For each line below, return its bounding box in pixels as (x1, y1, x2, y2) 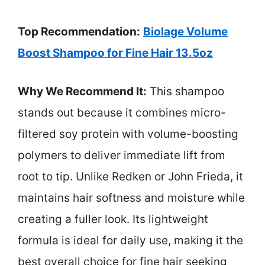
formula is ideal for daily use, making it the (18, 233, 243, 247)
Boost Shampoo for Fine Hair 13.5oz (18, 46, 213, 60)
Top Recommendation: (18, 25, 140, 39)
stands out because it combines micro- (18, 105, 226, 119)
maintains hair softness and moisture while (18, 190, 245, 205)
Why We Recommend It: (18, 84, 147, 98)
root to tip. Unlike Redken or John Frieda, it (18, 169, 243, 183)
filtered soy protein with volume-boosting (18, 127, 238, 141)
